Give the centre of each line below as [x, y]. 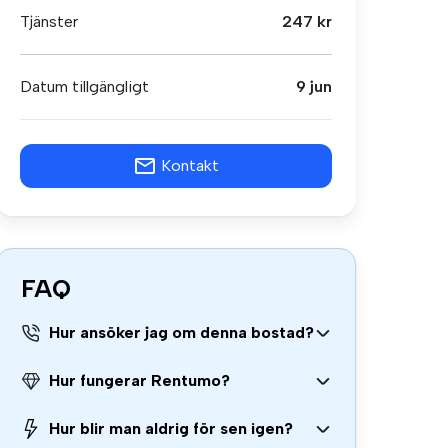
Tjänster [49, 21]
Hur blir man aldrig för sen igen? [171, 428]
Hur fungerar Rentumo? [139, 380]
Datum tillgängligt [84, 86]
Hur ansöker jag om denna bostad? [181, 332]
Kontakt [190, 165]
